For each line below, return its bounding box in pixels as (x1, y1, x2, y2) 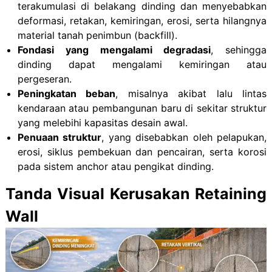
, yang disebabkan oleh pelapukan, (101, 131, 267, 143)
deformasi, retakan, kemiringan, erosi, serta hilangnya (17, 14, 267, 27)
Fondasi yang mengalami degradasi (17, 43, 211, 56)
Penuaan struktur (17, 131, 102, 143)
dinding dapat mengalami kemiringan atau (17, 58, 267, 70)
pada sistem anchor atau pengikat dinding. (17, 160, 214, 172)
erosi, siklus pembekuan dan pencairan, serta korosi (17, 145, 267, 158)
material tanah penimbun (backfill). (17, 29, 177, 41)
